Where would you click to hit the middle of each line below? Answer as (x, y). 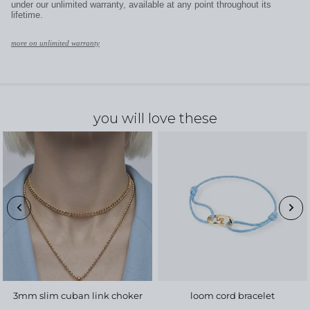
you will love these (155, 119)
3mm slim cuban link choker (77, 296)
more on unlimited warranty (55, 43)
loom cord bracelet (232, 296)
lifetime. (27, 15)
